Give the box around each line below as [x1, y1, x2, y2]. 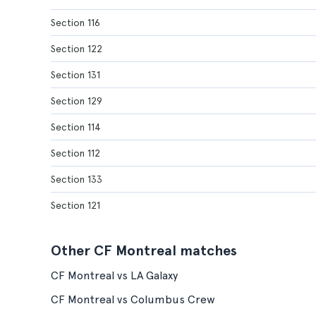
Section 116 [51, 17, 100, 28]
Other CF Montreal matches [51, 242, 237, 259]
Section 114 [51, 121, 101, 133]
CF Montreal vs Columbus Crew [51, 293, 215, 306]
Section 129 [51, 95, 102, 107]
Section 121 [51, 200, 100, 211]
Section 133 [51, 174, 102, 185]
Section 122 [51, 43, 102, 54]
